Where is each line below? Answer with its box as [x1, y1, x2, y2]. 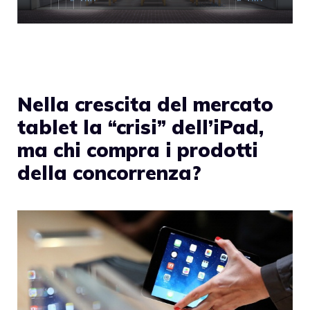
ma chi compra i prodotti [17, 137, 258, 162]
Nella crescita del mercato [17, 91, 273, 116]
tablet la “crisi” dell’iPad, [17, 114, 264, 139]
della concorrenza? [17, 160, 201, 185]
